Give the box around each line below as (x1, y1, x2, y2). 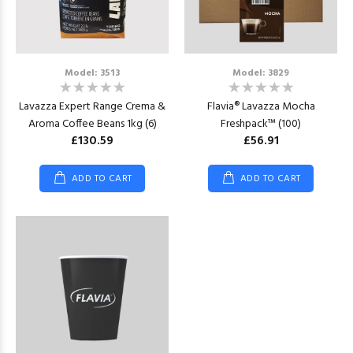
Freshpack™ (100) (221, 115, 301, 133)
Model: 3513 (65, 65, 120, 81)
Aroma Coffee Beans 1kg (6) (28, 115, 157, 133)
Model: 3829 (232, 65, 289, 81)
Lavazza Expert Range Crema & (19, 98, 165, 116)
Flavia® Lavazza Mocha (206, 98, 315, 116)
